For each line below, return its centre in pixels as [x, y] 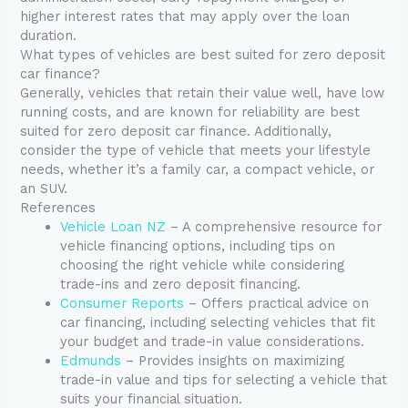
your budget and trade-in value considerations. [213, 342]
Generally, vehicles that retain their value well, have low [203, 93]
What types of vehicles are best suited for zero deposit [203, 55]
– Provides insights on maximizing [233, 361]
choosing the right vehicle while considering [203, 265]
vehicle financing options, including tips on [198, 246]
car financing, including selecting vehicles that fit [218, 323]
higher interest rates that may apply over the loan [185, 17]
